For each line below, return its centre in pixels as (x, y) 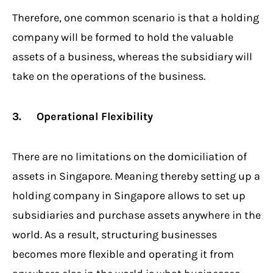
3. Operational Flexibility (83, 116)
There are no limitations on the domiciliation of (129, 156)
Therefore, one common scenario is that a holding (136, 17)
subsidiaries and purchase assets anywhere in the (136, 215)
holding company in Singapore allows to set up (129, 195)
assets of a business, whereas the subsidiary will (132, 56)
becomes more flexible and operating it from (123, 254)
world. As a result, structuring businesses (115, 234)
